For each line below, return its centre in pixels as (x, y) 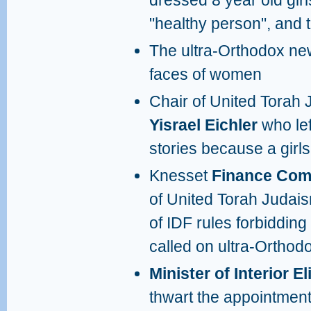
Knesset (180, 176)
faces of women (205, 74)
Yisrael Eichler (205, 125)
